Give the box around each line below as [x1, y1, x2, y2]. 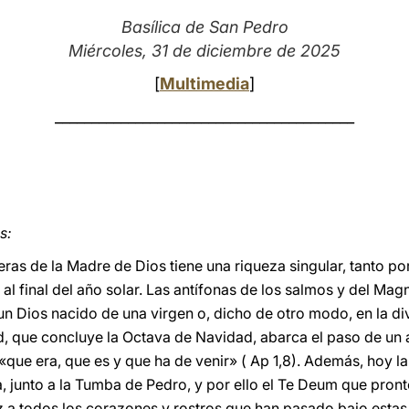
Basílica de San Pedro [121, 17, 288, 37]
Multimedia [160, 74, 249, 93]
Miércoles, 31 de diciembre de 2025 [68, 41, 341, 60]
